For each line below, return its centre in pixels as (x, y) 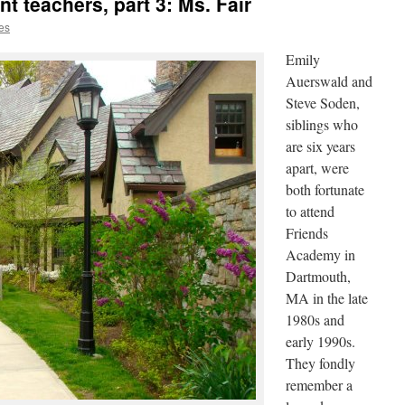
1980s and (315, 320)
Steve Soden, (323, 103)
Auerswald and (329, 81)
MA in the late (327, 298)
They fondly (320, 363)
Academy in (320, 254)
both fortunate (325, 189)
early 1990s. (320, 341)
